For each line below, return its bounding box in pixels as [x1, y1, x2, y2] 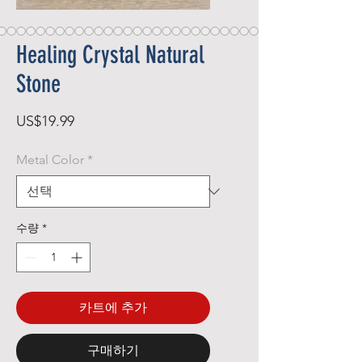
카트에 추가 [79, 300, 147, 315]
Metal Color [16, 152, 84, 167]
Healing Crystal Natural [16, 40, 204, 69]
